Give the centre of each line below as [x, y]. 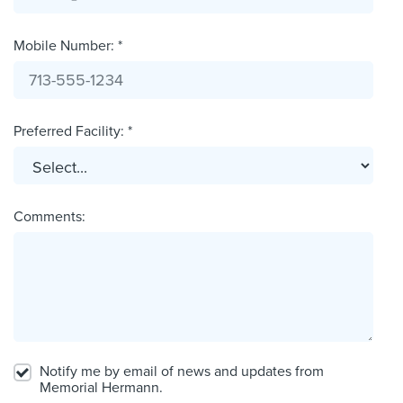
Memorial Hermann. [101, 388]
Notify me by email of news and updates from [182, 372]
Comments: [49, 217]
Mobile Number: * [68, 46]
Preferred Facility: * [73, 132]
